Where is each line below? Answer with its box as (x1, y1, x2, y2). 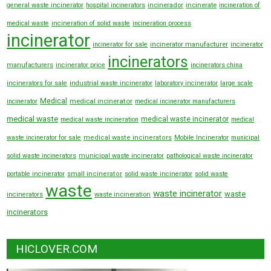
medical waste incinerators (83, 134, 172, 142)
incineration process (132, 19, 192, 28)
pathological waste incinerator (166, 152, 253, 160)
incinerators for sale (7, 79, 68, 88)
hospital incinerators (86, 1, 146, 10)
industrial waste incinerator (70, 79, 153, 88)
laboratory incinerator (155, 79, 218, 88)
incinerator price (56, 61, 106, 70)
